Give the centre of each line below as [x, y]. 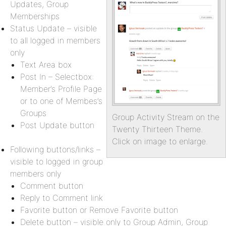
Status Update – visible [53, 28]
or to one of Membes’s [61, 101]
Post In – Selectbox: [57, 77]
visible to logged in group [56, 161]
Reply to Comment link [62, 198]
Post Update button [57, 125]
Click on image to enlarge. [160, 141]
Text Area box [46, 65]
